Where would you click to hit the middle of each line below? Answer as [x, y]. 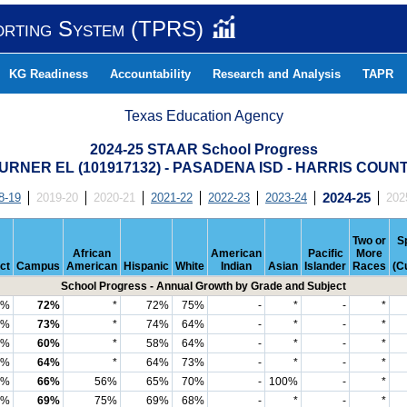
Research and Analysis [277, 74]
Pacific [325, 253]
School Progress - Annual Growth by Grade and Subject [203, 286]
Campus [38, 266]
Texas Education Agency [204, 116]
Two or [369, 241]
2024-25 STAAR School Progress [203, 149]
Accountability [150, 74]
